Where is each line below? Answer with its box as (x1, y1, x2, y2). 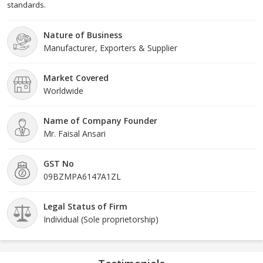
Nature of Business (43, 29, 122, 41)
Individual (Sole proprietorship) (43, 213, 159, 225)
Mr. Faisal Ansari (43, 127, 106, 139)
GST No (43, 157, 74, 169)
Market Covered (43, 72, 109, 83)
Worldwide (43, 85, 83, 96)
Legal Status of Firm (43, 200, 127, 212)
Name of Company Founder (43, 114, 157, 126)
